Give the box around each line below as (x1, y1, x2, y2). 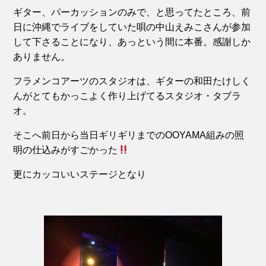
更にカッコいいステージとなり (13, 169, 147, 179)
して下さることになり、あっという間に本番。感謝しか (13, 37, 251, 47)
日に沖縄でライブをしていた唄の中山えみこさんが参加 (13, 22, 251, 32)
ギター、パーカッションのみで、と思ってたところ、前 (13, 7, 251, 17)
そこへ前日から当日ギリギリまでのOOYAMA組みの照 (13, 130, 245, 140)
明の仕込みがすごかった (13, 145, 118, 155)
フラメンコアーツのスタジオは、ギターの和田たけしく (13, 76, 251, 86)
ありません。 (13, 52, 71, 62)
